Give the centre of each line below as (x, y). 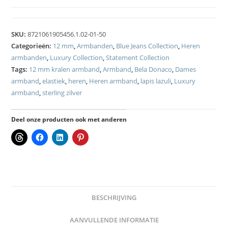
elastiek (54, 81)
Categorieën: (32, 46)
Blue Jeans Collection (147, 46)
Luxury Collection (77, 58)
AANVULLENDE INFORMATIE (114, 220)
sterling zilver (62, 93)
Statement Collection (138, 58)
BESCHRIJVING (114, 198)
